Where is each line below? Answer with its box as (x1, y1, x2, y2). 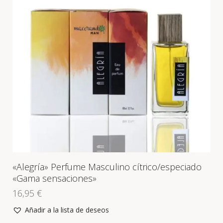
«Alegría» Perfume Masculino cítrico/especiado (12, 161, 202, 173)
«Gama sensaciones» (12, 172, 97, 185)
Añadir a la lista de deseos (25, 205, 109, 215)
